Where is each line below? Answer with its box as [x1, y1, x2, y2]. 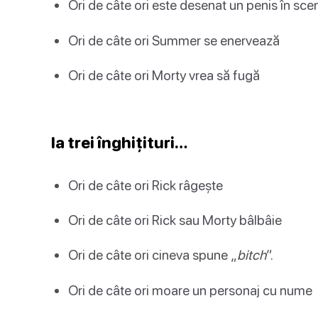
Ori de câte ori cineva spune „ [68, 246, 237, 263]
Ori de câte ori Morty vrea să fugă [68, 66, 260, 83]
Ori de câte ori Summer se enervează [68, 31, 280, 48]
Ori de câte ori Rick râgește [68, 177, 223, 193]
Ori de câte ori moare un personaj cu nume [68, 281, 312, 298]
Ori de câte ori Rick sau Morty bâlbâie [68, 212, 282, 229]
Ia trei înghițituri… [51, 133, 188, 152]
